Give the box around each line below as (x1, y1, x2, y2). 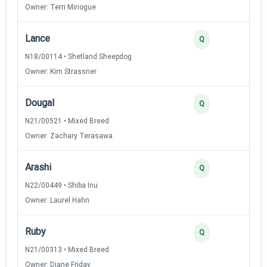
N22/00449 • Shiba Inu (25, 181, 98, 190)
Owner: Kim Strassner (25, 67, 97, 76)
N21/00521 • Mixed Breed (25, 116, 109, 125)
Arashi (25, 161, 51, 173)
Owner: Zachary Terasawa (25, 131, 113, 140)
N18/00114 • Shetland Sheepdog (25, 52, 132, 61)
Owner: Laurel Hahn (25, 195, 89, 204)
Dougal (25, 97, 54, 108)
